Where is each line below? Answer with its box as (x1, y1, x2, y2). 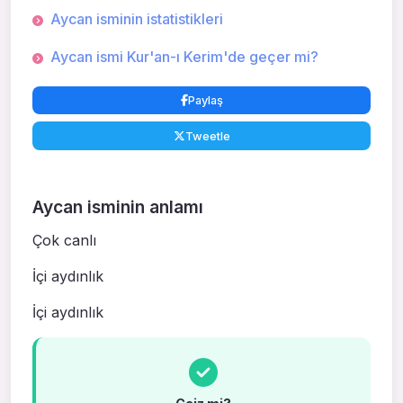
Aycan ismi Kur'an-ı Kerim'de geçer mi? (50, 47, 318, 66)
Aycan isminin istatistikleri (50, 10, 223, 29)
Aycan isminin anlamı (32, 196, 203, 219)
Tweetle (184, 129, 230, 143)
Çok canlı (32, 230, 96, 249)
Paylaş (187, 93, 223, 107)
